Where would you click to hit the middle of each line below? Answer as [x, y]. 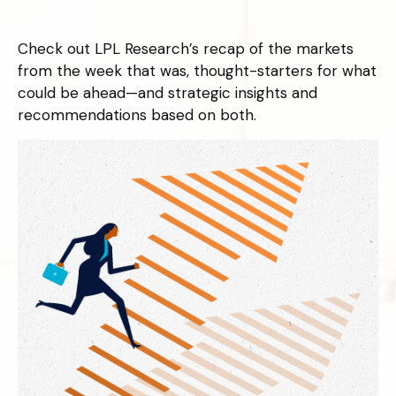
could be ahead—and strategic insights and [168, 93]
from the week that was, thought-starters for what [197, 71]
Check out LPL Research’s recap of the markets [186, 49]
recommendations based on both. [137, 115]
